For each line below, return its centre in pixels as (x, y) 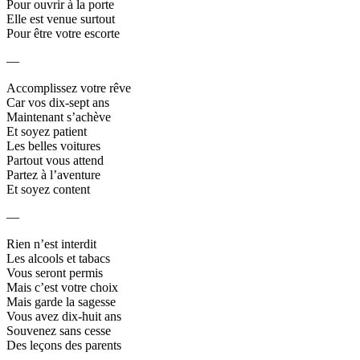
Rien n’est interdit (51, 243)
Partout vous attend (55, 160)
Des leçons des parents (64, 345)
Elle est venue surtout (61, 18)
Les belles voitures (53, 145)
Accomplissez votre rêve (69, 88)
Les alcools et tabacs (58, 258)
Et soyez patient (47, 131)
